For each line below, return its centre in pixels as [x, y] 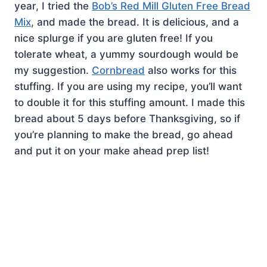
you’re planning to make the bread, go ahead [124, 134]
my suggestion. [53, 70]
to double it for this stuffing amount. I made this [130, 102]
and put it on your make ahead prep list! [112, 150]
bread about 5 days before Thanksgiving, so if [127, 118]
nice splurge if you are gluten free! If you [114, 38]
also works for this [191, 70]
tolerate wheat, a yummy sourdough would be [126, 54]
